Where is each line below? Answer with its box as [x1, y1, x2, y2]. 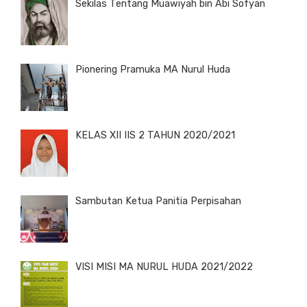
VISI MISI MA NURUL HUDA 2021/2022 [75, 261, 253, 273]
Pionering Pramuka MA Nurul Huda [75, 64, 230, 76]
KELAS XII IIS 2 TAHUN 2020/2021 [75, 130, 235, 142]
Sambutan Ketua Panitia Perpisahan [75, 195, 241, 208]
